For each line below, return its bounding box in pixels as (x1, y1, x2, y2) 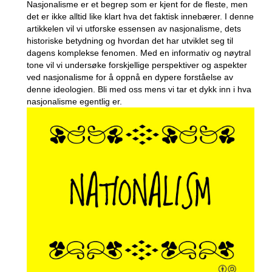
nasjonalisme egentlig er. (26, 97, 122, 107)
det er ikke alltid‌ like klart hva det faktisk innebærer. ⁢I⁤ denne (26, 12, 254, 22)
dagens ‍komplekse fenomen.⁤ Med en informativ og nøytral (26, 48, 251, 58)
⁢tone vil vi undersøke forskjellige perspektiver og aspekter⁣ (26, 60, 247, 70)
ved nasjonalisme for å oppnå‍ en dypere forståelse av (26, 72, 233, 83)
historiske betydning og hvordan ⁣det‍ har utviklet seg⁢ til (26, 36, 233, 46)
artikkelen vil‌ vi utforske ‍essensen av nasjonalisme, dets (26, 24, 241, 34)
